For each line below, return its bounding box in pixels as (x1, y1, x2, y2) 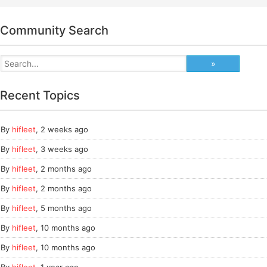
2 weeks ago (41, 124, 88, 134)
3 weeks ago (41, 144, 88, 154)
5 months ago (41, 203, 92, 213)
